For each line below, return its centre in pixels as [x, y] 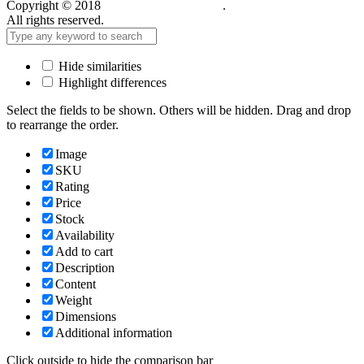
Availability [85, 235]
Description [85, 267]
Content [76, 284]
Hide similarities [98, 66]
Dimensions [86, 316]
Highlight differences [111, 82]
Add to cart [84, 251]
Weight [74, 300]
